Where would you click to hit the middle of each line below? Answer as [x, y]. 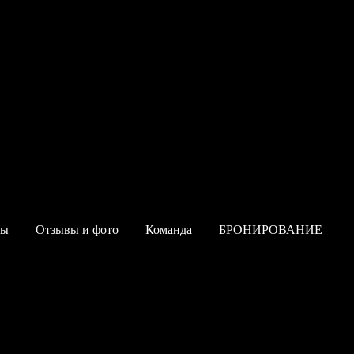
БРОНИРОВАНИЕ [271, 230]
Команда [169, 230]
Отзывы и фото [77, 230]
